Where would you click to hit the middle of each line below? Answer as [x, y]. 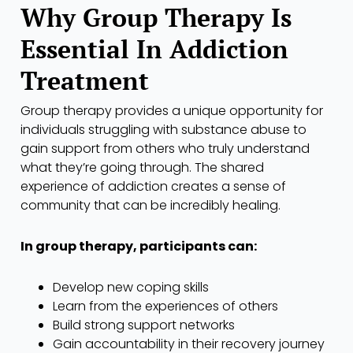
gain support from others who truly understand [165, 149]
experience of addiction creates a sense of [153, 187]
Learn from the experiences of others [165, 307]
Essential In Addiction [154, 49]
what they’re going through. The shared [142, 168]
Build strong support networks [143, 325]
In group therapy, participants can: [139, 247]
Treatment [85, 81]
